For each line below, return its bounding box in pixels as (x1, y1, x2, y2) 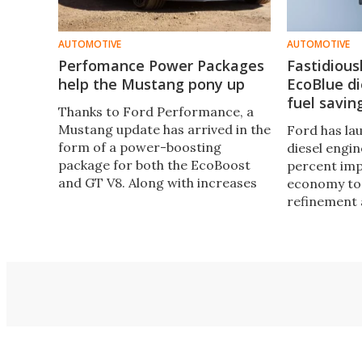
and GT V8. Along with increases (58, 174, 257, 191)
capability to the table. (58, 227, 195, 244)
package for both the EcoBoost (58, 156, 250, 173)
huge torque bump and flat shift (58, 209, 254, 226)
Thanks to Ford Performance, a (58, 103, 254, 120)
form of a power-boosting (58, 138, 221, 155)
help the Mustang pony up (58, 74, 245, 94)
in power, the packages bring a (58, 192, 247, 208)
